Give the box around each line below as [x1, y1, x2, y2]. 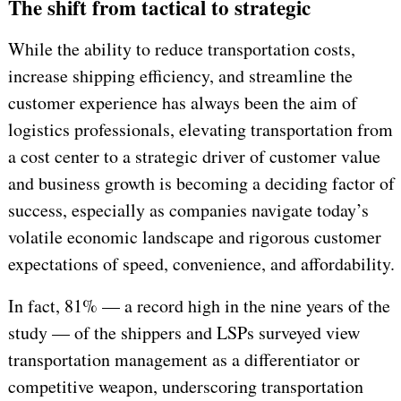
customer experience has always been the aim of [7, 90, 357, 115]
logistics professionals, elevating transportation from [7, 117, 393, 142]
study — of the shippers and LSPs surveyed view [7, 320, 360, 346]
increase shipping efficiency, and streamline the [7, 64, 353, 89]
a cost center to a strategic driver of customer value [7, 144, 380, 169]
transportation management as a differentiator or [7, 347, 360, 372]
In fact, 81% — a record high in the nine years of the [7, 294, 390, 319]
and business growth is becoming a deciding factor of [7, 171, 395, 196]
